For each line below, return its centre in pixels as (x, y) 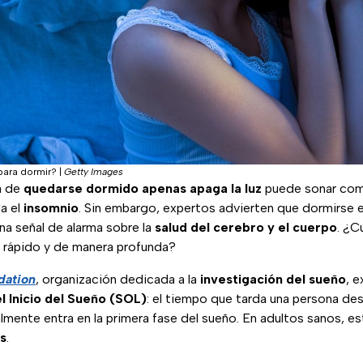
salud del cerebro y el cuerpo (246, 228)
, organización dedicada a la (118, 280)
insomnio (51, 208)
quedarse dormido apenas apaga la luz (143, 189)
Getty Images (94, 172)
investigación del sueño (273, 280)
